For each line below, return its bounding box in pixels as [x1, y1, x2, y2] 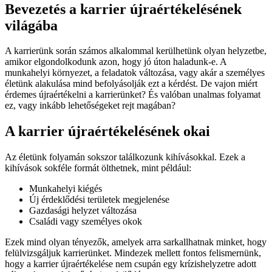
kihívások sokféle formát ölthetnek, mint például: [5, 163, 191, 174]
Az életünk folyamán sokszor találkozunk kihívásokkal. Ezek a [5, 152, 245, 163]
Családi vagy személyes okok [29, 216, 142, 227]
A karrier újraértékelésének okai [5, 123, 210, 140]
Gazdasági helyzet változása [29, 205, 137, 216]
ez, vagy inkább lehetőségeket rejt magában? [5, 100, 175, 111]
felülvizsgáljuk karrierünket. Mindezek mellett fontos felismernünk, [5, 248, 261, 259]
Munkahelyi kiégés [29, 183, 102, 194]
